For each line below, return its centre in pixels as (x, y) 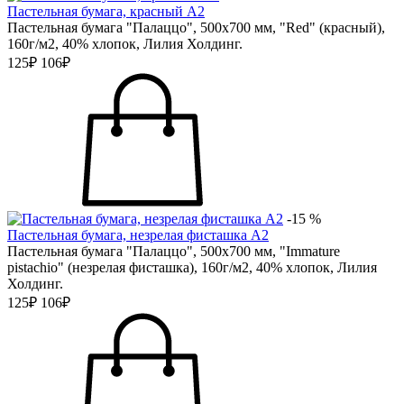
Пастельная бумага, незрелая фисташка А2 (138, 235)
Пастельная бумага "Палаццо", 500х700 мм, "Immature (174, 251)
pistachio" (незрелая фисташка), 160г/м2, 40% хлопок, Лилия (192, 267)
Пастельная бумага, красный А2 (106, 11)
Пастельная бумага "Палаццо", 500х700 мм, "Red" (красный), (196, 28)
